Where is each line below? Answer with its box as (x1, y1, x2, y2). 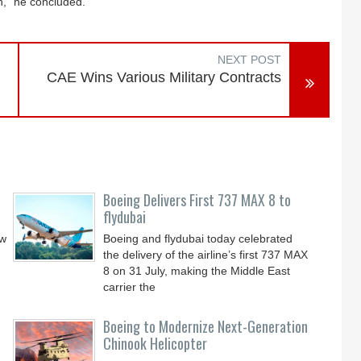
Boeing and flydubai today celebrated (103, 232, 293, 245)
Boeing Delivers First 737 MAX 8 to (103, 189, 292, 210)
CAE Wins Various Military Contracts (47, 69, 282, 85)
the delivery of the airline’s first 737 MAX (103, 248, 309, 261)
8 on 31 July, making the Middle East (103, 264, 291, 277)
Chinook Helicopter (103, 333, 208, 354)
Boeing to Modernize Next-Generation (103, 316, 309, 337)
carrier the (103, 280, 156, 293)
